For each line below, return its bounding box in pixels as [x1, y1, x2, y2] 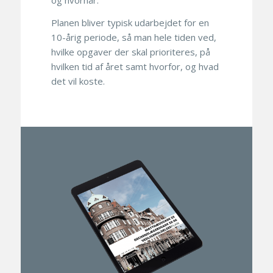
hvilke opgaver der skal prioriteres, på [51, 45, 210, 58]
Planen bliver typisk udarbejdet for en [51, 16, 209, 29]
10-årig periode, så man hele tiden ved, [51, 30, 216, 43]
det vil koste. [51, 74, 105, 87]
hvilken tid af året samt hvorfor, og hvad [51, 60, 219, 73]
